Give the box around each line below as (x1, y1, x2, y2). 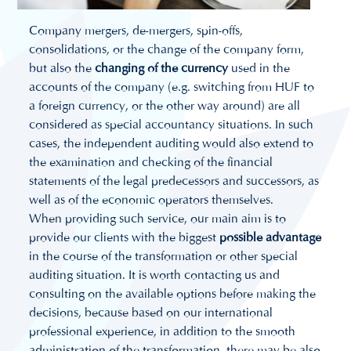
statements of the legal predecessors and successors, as (29, 173, 320, 189)
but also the (29, 60, 96, 76)
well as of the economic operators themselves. (29, 192, 274, 208)
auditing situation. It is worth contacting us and (29, 267, 280, 283)
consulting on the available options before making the (29, 286, 317, 302)
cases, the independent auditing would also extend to (29, 136, 314, 151)
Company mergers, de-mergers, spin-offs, (29, 23, 244, 38)
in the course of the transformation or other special (29, 248, 299, 264)
